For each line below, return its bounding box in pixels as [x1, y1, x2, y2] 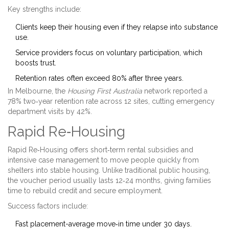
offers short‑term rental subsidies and [70, 146, 193, 154]
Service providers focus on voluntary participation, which [15, 49, 202, 57]
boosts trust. [15, 59, 56, 67]
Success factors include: [8, 202, 88, 211]
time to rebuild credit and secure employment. [8, 187, 163, 195]
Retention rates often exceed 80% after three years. [15, 74, 184, 83]
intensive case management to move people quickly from [8, 156, 199, 165]
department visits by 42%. [8, 107, 92, 116]
